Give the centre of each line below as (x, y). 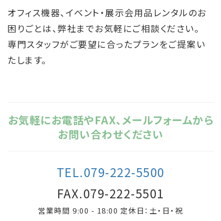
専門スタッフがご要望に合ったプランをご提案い (106, 44)
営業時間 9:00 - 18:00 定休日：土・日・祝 (110, 210)
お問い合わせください (110, 134)
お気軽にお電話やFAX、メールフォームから (110, 119)
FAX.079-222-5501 (110, 193)
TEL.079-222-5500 (110, 172)
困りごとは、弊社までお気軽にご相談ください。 (103, 28)
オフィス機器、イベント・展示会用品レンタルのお (107, 12)
